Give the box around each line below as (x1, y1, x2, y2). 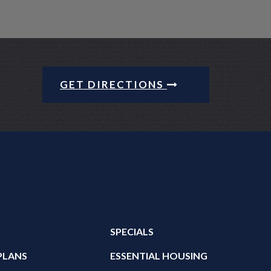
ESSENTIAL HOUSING (109, 249, 207, 261)
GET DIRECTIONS (60, 78, 167, 91)
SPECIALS (109, 225, 154, 237)
